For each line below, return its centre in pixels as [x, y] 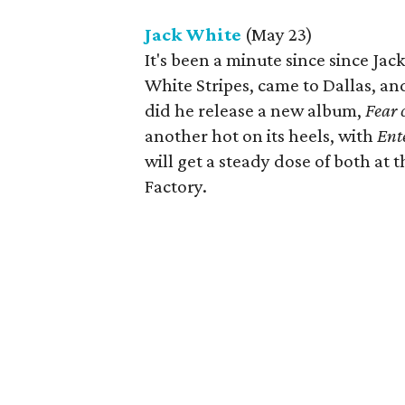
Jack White [193, 34]
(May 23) [277, 34]
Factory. [176, 186]
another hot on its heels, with [261, 136]
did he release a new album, [255, 110]
